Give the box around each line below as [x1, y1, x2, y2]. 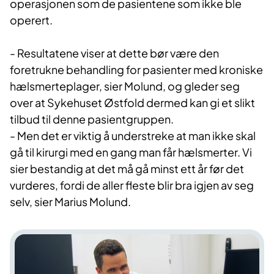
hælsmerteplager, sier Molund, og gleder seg [10, 78, 240, 93]
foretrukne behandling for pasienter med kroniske [10, 62, 263, 76]
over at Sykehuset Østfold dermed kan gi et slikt [10, 95, 255, 109]
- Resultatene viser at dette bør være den [10, 45, 219, 60]
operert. [10, 12, 53, 27]
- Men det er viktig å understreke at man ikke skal [10, 128, 256, 143]
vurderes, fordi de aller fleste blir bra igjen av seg [10, 177, 254, 192]
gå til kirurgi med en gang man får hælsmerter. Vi [10, 144, 252, 159]
